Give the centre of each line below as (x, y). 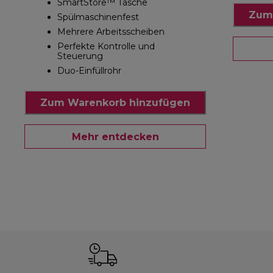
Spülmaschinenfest (98, 17)
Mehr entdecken (115, 136)
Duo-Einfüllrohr (89, 71)
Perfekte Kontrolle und (106, 47)
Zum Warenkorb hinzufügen (115, 102)
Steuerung (80, 56)
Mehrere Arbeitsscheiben (111, 32)
